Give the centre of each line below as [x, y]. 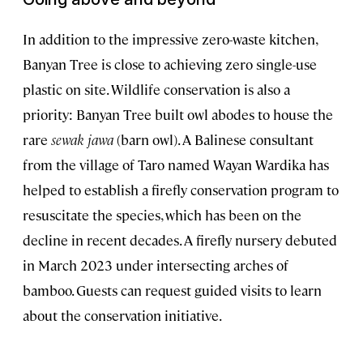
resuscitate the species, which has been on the [162, 214]
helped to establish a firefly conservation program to [181, 189]
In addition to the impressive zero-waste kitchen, [170, 38]
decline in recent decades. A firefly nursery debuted [180, 239]
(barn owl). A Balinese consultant [214, 139]
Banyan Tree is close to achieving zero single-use [170, 64]
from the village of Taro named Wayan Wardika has [176, 164]
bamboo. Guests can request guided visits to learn [172, 290]
